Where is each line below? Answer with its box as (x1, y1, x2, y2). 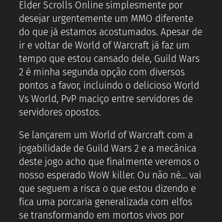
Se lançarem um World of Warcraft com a (19, 129, 193, 141)
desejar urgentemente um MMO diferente (19, 12, 193, 24)
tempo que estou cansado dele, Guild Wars (19, 53, 200, 64)
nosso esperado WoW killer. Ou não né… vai (19, 169, 201, 181)
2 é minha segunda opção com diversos (19, 66, 185, 78)
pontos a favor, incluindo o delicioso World (19, 79, 199, 91)
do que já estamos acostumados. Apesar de (19, 26, 202, 38)
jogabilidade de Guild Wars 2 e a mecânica (19, 143, 196, 155)
